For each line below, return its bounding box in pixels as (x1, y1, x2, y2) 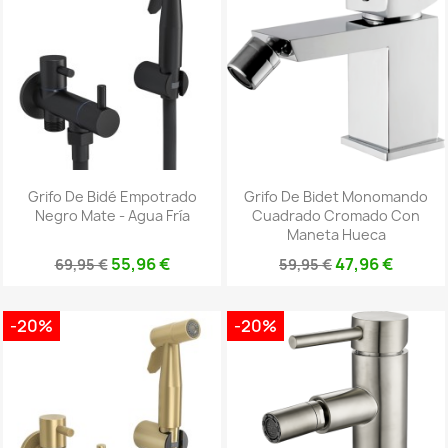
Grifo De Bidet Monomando (244, 186, 428, 206)
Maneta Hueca (286, 224, 386, 244)
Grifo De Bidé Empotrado (27, 186, 197, 206)
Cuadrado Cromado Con (252, 205, 420, 225)
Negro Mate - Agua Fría (34, 205, 190, 225)
